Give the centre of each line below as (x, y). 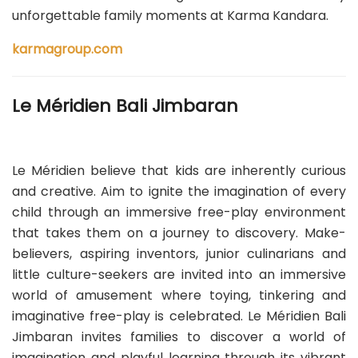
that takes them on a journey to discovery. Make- (179, 233)
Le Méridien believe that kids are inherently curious (179, 170)
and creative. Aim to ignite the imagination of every (179, 191)
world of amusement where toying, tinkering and (179, 295)
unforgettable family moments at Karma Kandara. (170, 16)
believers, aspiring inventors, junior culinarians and (179, 253)
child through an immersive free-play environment (179, 212)
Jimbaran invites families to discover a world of (179, 336)
